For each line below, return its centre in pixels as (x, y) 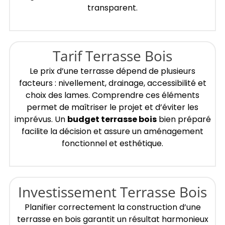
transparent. (113, 8)
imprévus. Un (41, 120)
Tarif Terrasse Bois (113, 56)
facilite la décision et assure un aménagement (113, 132)
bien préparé (184, 120)
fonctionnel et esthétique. (113, 144)
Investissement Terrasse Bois (113, 192)
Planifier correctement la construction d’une (113, 207)
